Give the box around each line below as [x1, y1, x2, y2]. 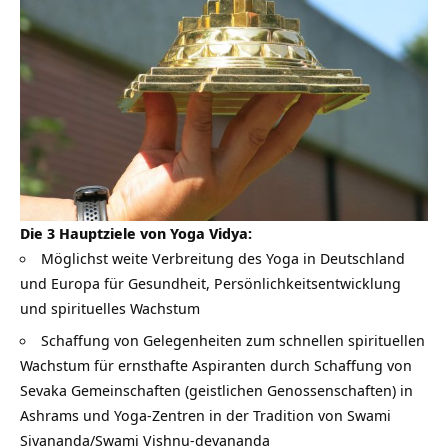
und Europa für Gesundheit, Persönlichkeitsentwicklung [20, 272, 401, 293]
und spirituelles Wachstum [20, 297, 200, 318]
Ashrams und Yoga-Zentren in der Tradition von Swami [20, 405, 391, 426]
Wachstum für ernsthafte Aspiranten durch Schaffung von [20, 355, 412, 376]
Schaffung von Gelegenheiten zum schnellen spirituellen [41, 330, 425, 351]
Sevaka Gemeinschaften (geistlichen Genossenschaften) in [20, 380, 413, 401]
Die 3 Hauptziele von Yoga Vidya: [20, 222, 252, 243]
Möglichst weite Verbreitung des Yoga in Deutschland [41, 247, 405, 268]
